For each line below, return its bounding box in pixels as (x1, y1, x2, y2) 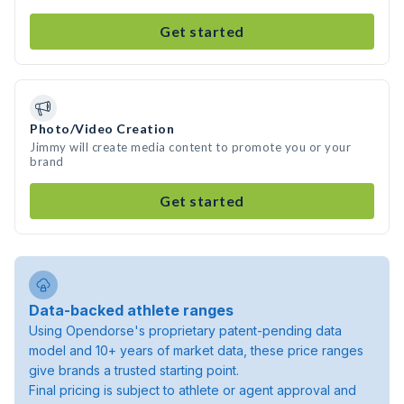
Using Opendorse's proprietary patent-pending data (29, 323, 342, 338)
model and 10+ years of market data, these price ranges (29, 343, 363, 358)
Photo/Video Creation (30, 121, 174, 136)
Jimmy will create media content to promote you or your (30, 140, 351, 154)
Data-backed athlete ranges (29, 301, 234, 319)
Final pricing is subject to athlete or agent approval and (29, 382, 356, 398)
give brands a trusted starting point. (29, 363, 239, 378)
